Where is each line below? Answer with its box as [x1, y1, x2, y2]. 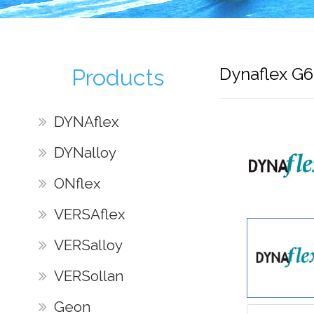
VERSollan [53, 267, 124, 285]
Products [71, 64, 165, 92]
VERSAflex [53, 205, 125, 223]
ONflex [53, 174, 100, 192]
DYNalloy [53, 143, 116, 161]
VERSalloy [53, 236, 123, 254]
